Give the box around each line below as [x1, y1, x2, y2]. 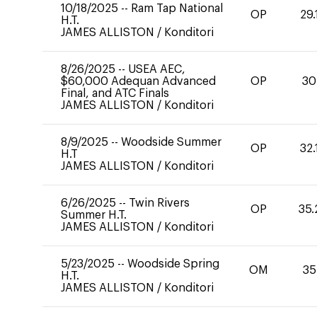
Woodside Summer [121, 137, 221, 148]
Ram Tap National [131, 3, 223, 14]
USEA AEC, [128, 64, 185, 75]
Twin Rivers [129, 197, 190, 209]
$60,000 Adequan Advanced [61, 76, 216, 87]
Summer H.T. [61, 209, 127, 221]
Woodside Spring [127, 258, 219, 270]
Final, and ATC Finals [61, 88, 169, 99]
